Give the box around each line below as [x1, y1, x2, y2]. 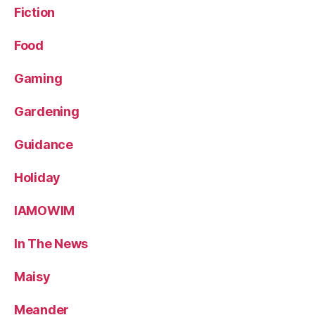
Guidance [14, 136, 73, 152]
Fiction [14, 4, 56, 20]
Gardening [14, 103, 79, 119]
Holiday [14, 169, 61, 185]
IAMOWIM [14, 202, 75, 218]
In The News [14, 236, 89, 251]
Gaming [14, 70, 63, 86]
